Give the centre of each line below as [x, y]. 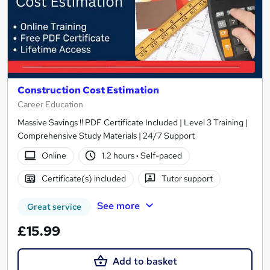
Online [54, 156]
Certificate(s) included [83, 179]
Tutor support [187, 179]
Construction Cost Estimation [88, 90]
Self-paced [161, 156]
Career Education [50, 104]
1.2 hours [119, 156]
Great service [54, 206]
